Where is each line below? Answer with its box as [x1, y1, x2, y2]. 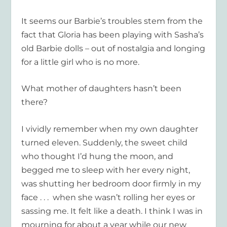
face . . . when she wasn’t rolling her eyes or [21, 193, 196, 203]
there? [21, 97, 48, 107]
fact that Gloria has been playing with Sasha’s [21, 29, 204, 40]
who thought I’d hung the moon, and [21, 152, 174, 162]
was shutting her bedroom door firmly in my [21, 179, 202, 189]
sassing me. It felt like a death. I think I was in [21, 206, 203, 216]
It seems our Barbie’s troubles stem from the [21, 16, 203, 26]
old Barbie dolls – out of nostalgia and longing [21, 43, 206, 53]
